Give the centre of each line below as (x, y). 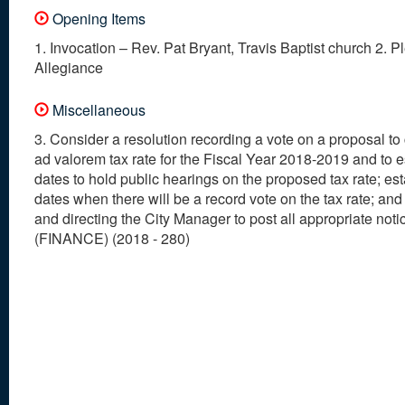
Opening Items (97, 18)
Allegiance (69, 67)
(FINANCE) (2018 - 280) (112, 238)
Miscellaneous (97, 109)
